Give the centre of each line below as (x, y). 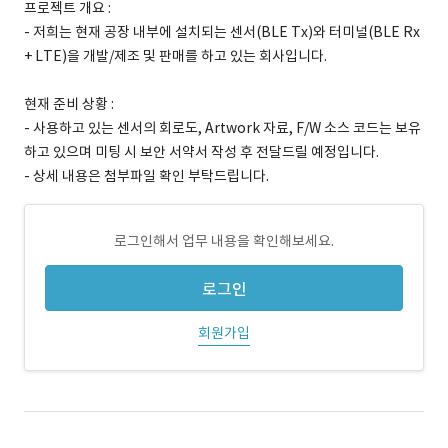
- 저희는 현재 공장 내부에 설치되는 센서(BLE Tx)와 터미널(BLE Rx (222, 32)
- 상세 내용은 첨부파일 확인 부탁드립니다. (146, 176)
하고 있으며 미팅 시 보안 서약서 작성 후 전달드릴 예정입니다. (201, 152)
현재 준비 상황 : (69, 104)
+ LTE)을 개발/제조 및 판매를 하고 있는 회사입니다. (175, 56)
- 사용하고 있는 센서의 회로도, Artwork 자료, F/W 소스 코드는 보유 (222, 128)
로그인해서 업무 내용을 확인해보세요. (224, 241)
